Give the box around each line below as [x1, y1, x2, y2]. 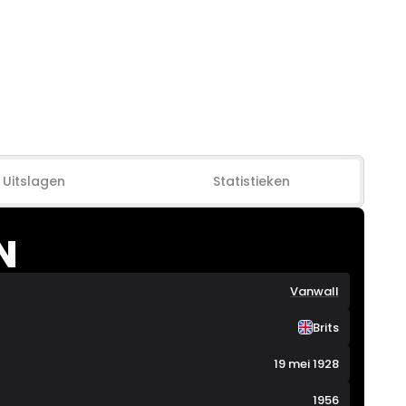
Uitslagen [3, 172, 66, 190]
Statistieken [212, 172, 290, 190]
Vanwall [290, 282, 339, 300]
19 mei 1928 [274, 354, 339, 372]
